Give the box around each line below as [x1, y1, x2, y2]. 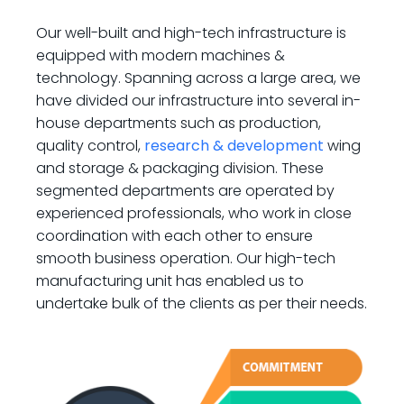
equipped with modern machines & [36, 45, 285, 66]
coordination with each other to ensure [36, 225, 313, 246]
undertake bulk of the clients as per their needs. [36, 293, 367, 314]
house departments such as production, [36, 113, 321, 133]
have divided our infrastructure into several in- [36, 90, 361, 111]
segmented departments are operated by [36, 180, 335, 201]
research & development [144, 135, 324, 156]
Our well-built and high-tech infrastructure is [36, 23, 346, 43]
